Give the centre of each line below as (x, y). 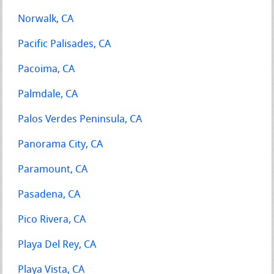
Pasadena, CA (49, 194)
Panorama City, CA (61, 144)
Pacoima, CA (46, 69)
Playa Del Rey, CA (57, 245)
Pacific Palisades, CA (65, 44)
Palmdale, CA (48, 94)
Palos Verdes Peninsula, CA (80, 119)
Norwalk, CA (46, 19)
